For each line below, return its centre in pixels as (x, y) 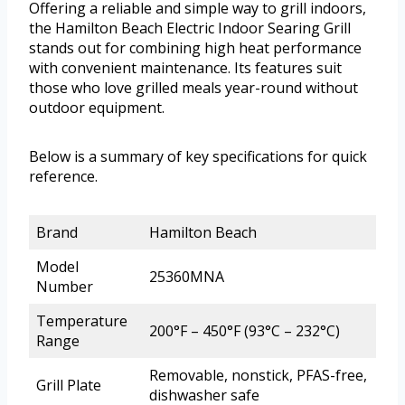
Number (65, 286)
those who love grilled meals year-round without (193, 87)
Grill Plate (69, 385)
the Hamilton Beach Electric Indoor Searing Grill (190, 28)
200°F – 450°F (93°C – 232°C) (245, 330)
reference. (63, 176)
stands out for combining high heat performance (195, 47)
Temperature (82, 320)
